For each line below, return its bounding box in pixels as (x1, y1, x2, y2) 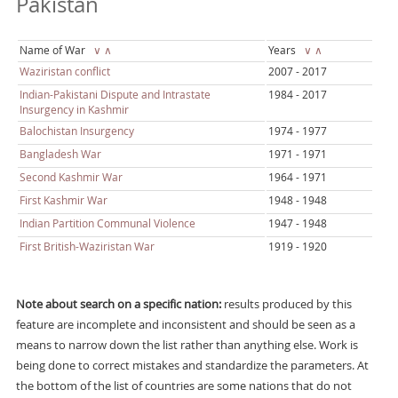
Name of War (19, 43, 93, 57)
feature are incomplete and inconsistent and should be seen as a (15, 316, 355, 332)
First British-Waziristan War (19, 239, 155, 253)
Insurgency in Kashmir (19, 102, 129, 116)
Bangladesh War (19, 147, 101, 161)
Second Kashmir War (19, 170, 123, 184)
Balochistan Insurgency (19, 123, 134, 138)
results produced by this (220, 296, 352, 312)
